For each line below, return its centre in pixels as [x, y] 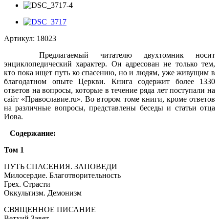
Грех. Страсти [27, 184]
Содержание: [30, 133]
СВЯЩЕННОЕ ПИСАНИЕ [50, 210]
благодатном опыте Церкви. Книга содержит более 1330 [109, 82]
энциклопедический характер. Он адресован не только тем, [109, 64]
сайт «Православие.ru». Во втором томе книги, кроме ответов [109, 99]
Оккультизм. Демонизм [43, 193]
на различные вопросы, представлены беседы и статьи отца [109, 108]
